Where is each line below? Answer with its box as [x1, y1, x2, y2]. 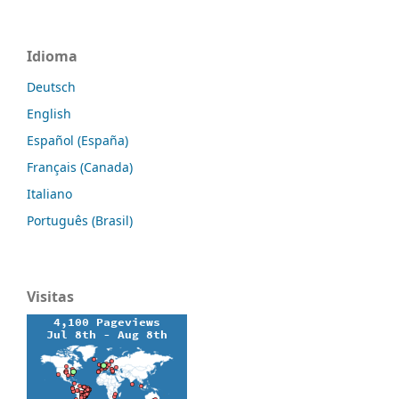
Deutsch [27, 78, 76, 96]
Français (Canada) [27, 158, 133, 175]
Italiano [27, 184, 72, 202]
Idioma [27, 46, 77, 67]
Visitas [27, 286, 74, 306]
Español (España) [27, 132, 128, 149]
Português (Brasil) [27, 211, 133, 229]
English [27, 105, 71, 123]
